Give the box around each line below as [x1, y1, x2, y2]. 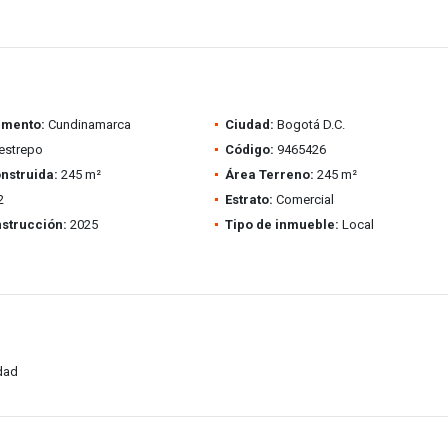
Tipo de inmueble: [224, 217, 339, 232]
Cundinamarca [44, 117, 131, 132]
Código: [224, 142, 274, 157]
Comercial [272, 192, 334, 207]
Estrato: [224, 192, 273, 207]
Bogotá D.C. [273, 117, 345, 132]
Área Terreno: [224, 167, 314, 182]
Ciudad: [224, 117, 274, 132]
